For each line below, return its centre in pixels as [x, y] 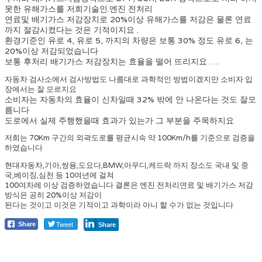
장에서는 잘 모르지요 [41, 89]
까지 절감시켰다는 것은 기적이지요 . [72, 30]
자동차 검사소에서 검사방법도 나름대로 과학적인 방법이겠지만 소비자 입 [129, 79]
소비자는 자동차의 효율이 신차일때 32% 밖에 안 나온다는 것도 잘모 [130, 99]
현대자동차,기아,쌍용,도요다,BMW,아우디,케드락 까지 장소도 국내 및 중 [127, 166]
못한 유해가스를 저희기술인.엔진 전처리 [79, 9]
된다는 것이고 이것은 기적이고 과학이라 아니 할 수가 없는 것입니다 [119, 206]
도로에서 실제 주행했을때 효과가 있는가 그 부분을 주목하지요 [119, 120]
